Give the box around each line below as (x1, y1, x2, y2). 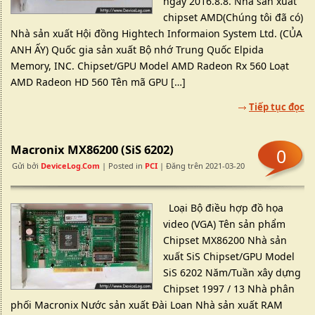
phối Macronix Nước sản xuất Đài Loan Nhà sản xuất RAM (11, 298, 283, 311)
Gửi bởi (12, 160, 41, 171)
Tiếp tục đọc (249, 101, 304, 113)
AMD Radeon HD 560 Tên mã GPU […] (11, 75, 186, 89)
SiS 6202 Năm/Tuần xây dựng (163, 266, 301, 279)
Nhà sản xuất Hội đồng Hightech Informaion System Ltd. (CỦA (11, 27, 302, 40)
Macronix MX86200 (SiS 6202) (11, 141, 174, 157)
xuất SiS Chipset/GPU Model (163, 250, 295, 263)
